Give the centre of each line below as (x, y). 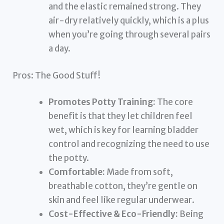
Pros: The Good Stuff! (57, 75)
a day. (60, 49)
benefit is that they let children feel (121, 116)
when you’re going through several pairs (130, 35)
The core (174, 102)
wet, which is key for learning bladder (124, 130)
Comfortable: (77, 172)
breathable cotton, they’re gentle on (123, 186)
